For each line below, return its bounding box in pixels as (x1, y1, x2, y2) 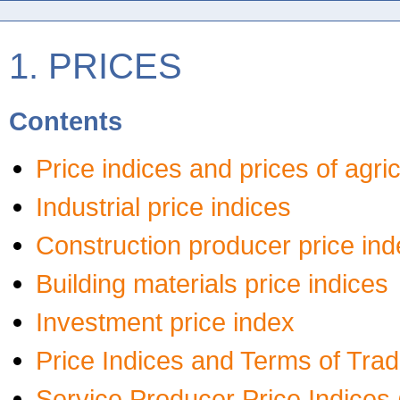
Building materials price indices (36, 269, 388, 298)
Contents (9, 106, 122, 136)
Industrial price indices (36, 192, 291, 221)
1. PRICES (9, 46, 182, 86)
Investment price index (36, 307, 295, 337)
